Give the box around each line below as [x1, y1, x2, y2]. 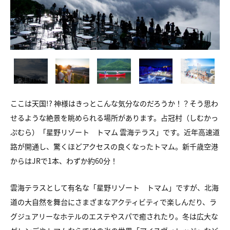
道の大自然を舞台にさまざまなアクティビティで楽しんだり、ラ [10, 197, 217, 207]
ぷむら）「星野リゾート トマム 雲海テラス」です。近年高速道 [10, 127, 220, 138]
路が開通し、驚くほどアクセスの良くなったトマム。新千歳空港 [10, 141, 218, 152]
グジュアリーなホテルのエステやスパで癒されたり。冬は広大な [10, 211, 218, 222]
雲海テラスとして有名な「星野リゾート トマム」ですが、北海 [10, 182, 219, 193]
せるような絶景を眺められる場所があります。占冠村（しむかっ [10, 112, 218, 123]
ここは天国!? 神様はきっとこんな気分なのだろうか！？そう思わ [10, 98, 218, 109]
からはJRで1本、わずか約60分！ [10, 156, 118, 166]
